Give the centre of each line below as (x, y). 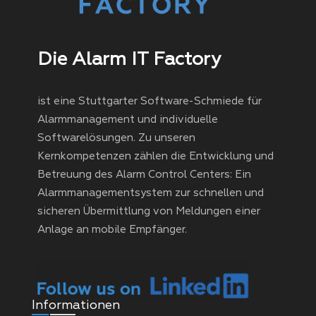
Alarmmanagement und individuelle (127, 120)
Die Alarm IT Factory (129, 59)
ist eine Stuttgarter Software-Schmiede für (149, 102)
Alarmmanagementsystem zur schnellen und (150, 193)
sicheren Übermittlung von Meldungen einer (148, 212)
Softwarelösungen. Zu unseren (116, 138)
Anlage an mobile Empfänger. (112, 230)
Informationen (76, 305)
